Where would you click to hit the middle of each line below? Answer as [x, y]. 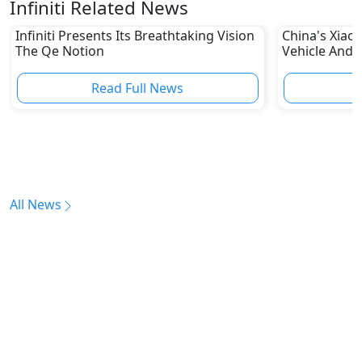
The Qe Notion [59, 51]
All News [36, 205]
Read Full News [138, 88]
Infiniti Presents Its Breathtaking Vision [135, 35]
